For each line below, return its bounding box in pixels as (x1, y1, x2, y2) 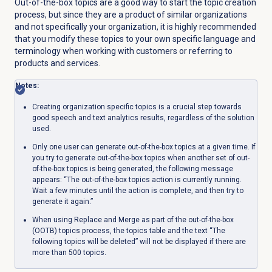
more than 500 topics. (32, 248, 106, 257)
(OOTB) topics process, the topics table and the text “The (32, 226, 225, 236)
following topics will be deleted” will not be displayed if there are (32, 237, 246, 246)
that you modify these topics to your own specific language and (14, 34, 256, 44)
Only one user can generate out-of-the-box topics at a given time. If (32, 143, 256, 152)
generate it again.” (32, 197, 93, 206)
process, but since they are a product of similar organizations (14, 10, 247, 20)
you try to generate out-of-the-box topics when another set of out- (32, 154, 250, 163)
